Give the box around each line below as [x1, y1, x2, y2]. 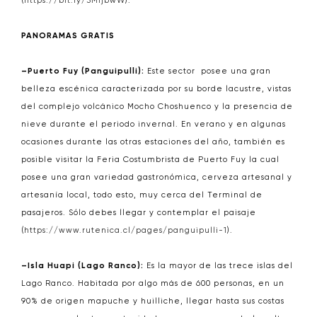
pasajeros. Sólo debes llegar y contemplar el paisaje [21, 208, 256, 217]
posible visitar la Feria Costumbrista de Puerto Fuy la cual [21, 155, 279, 164]
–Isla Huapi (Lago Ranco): [21, 261, 144, 270]
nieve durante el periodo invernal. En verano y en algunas [21, 120, 286, 129]
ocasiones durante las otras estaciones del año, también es [21, 137, 285, 146]
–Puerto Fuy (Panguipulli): [21, 67, 144, 76]
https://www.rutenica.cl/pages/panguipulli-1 [24, 226, 227, 235]
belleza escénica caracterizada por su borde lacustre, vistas [21, 84, 292, 93]
